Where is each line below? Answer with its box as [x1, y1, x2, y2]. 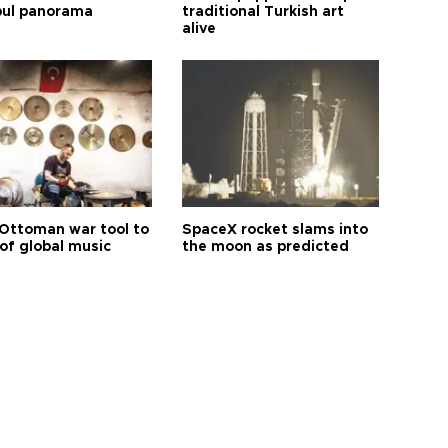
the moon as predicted [182, 240, 350, 255]
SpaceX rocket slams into [182, 223, 369, 238]
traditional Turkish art [182, 5, 345, 20]
